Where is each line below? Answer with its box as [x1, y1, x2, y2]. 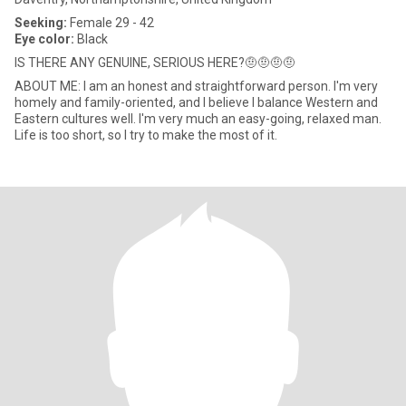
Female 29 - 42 [67, 15, 154, 30]
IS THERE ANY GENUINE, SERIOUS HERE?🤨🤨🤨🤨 [14, 55, 295, 70]
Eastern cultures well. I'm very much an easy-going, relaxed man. [14, 111, 139, 126]
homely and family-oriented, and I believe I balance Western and [14, 95, 378, 110]
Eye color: [14, 32, 74, 46]
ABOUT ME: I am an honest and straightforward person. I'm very [14, 79, 83, 93]
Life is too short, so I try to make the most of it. [14, 128, 277, 142]
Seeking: [14, 15, 67, 30]
